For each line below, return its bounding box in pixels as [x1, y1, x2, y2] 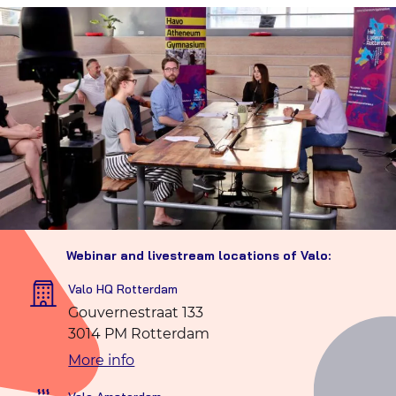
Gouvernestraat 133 [68, 304, 204, 321]
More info [68, 352, 135, 369]
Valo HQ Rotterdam [68, 281, 179, 297]
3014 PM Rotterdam [68, 325, 210, 342]
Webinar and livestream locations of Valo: [65, 247, 331, 263]
